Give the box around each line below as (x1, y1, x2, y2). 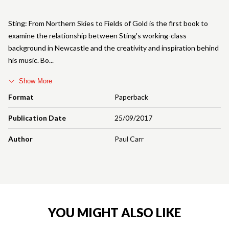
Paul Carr (114, 134, 144, 144)
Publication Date (8, 113, 66, 123)
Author (8, 134, 33, 144)
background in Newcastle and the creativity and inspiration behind (8, 43, 219, 53)
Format (8, 93, 34, 102)
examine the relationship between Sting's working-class (8, 31, 187, 40)
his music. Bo (8, 56, 49, 65)
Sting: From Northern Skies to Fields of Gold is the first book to (8, 19, 208, 28)
